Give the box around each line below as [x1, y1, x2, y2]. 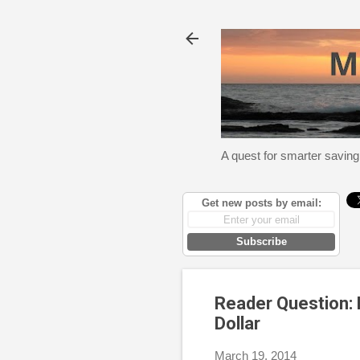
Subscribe [235, 235, 287, 248]
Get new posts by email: [201, 197, 321, 210]
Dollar [215, 313, 260, 333]
